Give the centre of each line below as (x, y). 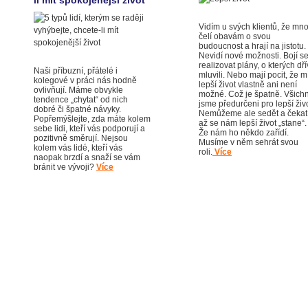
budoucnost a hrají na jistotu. (252, 46)
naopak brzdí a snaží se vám (87, 157)
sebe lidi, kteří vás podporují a (89, 129)
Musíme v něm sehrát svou (249, 142)
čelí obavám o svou (235, 36)
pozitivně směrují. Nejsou (81, 138)
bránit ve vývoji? (65, 167)
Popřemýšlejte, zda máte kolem (92, 119)
